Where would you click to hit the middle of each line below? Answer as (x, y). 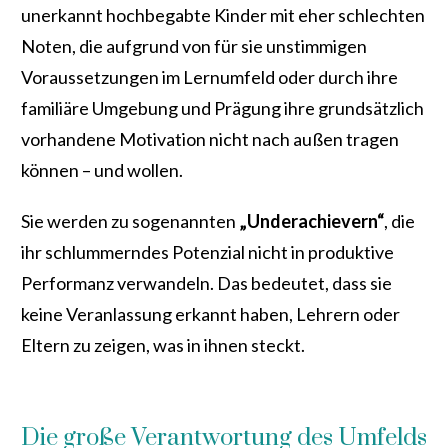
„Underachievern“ (311, 221)
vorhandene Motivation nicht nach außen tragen (210, 139)
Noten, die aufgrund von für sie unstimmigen (194, 46)
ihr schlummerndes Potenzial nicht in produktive (207, 252)
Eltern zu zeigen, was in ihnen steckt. (164, 345)
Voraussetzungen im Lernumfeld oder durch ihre (209, 77)
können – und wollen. (102, 170)
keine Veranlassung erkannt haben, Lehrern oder (210, 314)
